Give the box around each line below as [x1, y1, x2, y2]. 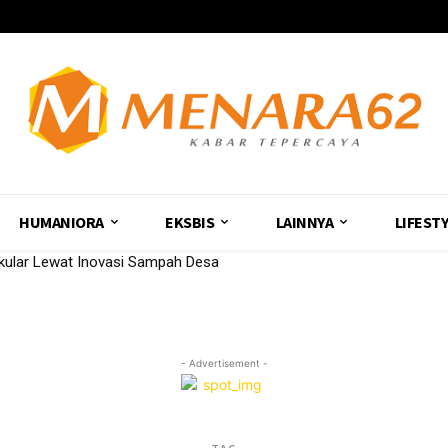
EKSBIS [165, 211, 215, 232]
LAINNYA [275, 211, 334, 232]
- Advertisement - [180, 356, 268, 369]
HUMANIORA [19, 211, 104, 232]
